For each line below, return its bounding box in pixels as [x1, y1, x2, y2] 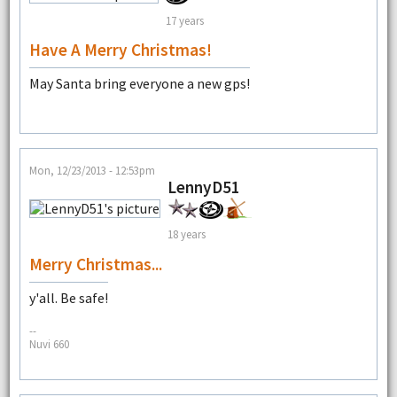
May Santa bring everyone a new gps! [28, 74, 250, 93]
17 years [165, 12, 204, 27]
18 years [167, 227, 206, 242]
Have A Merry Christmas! [28, 39, 212, 61]
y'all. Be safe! [28, 288, 108, 307]
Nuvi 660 [28, 337, 69, 352]
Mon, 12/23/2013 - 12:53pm [28, 162, 155, 177]
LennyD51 [167, 175, 240, 198]
